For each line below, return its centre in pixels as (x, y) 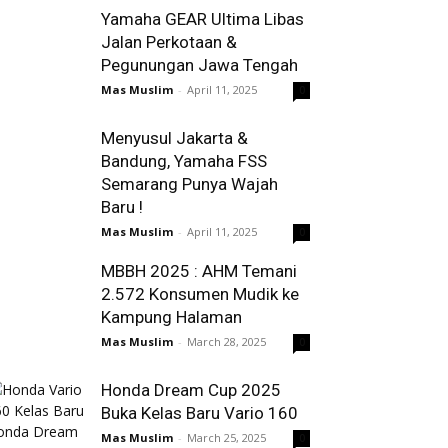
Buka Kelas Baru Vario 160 (199, 413)
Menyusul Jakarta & (174, 138)
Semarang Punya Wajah (189, 184)
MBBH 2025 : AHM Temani (199, 271)
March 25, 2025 (226, 437)
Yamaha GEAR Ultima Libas (202, 19)
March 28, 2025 (226, 341)
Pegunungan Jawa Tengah (199, 65)
